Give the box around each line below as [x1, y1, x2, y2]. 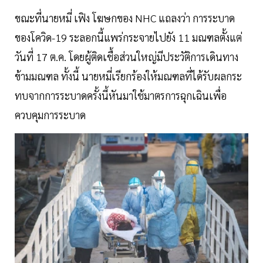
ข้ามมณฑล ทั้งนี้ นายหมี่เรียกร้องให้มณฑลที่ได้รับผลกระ [15, 69, 242, 83]
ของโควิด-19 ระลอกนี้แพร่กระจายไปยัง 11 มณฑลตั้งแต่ [15, 31, 242, 45]
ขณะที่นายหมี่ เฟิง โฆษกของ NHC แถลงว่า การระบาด [15, 11, 235, 25]
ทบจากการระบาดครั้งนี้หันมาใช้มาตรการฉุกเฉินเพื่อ [15, 89, 227, 103]
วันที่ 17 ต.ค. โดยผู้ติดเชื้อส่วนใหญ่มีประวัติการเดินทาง [15, 50, 238, 64]
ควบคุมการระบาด [15, 108, 86, 122]
